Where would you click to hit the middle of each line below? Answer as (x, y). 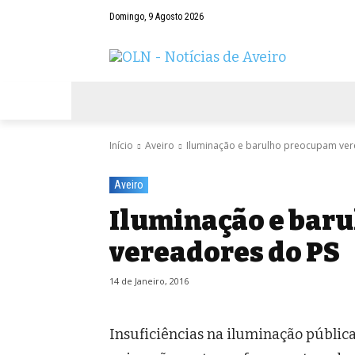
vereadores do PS (225, 253)
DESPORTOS (303, 101)
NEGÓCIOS (217, 101)
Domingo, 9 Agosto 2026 (157, 17)
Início (121, 146)
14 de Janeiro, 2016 (149, 281)
